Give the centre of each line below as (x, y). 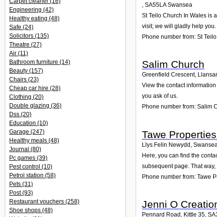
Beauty (19, 71)
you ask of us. (160, 96)
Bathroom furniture (34, 62)
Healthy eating (29, 18)
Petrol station (27, 175)
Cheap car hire (30, 88)
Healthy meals (29, 140)
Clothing (21, 97)
